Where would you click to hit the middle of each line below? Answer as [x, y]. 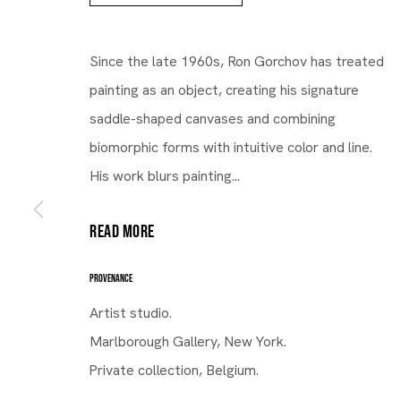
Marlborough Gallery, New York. [188, 341]
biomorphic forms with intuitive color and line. [231, 147]
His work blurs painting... [165, 175]
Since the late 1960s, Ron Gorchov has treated [237, 61]
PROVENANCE [111, 278]
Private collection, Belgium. [174, 370]
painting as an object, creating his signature [224, 90]
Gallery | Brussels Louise [177, 288]
